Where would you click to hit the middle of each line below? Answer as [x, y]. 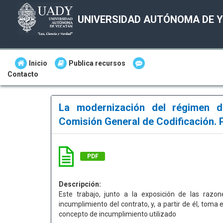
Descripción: [80, 184]
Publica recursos [97, 63]
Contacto [23, 74]
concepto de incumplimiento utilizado [117, 214]
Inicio [38, 63]
